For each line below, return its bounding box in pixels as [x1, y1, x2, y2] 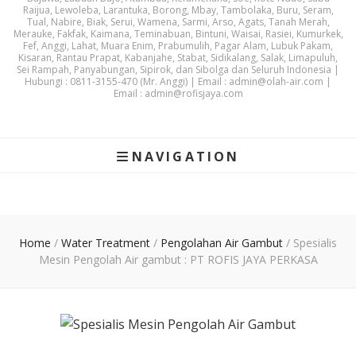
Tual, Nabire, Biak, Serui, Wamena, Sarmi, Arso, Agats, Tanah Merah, [26, 15, 330, 29]
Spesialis [293, 235, 337, 250]
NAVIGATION [131, 148, 240, 165]
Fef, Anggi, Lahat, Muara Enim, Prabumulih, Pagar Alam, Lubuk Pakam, [23, 39, 333, 52]
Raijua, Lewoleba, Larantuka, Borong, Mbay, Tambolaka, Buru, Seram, [22, 3, 334, 17]
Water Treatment [61, 235, 153, 250]
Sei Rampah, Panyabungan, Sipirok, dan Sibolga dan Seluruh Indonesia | [17, 63, 339, 76]
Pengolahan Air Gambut [161, 235, 286, 250]
